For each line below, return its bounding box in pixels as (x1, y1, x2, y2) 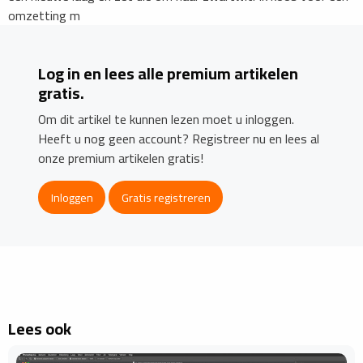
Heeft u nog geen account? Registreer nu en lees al (38, 126, 320, 152)
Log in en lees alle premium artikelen (38, 58, 299, 89)
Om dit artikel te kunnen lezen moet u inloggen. (38, 107, 295, 132)
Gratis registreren (121, 186, 211, 208)
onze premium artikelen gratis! (38, 146, 204, 171)
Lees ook (8, 313, 71, 344)
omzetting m (8, 3, 80, 28)
